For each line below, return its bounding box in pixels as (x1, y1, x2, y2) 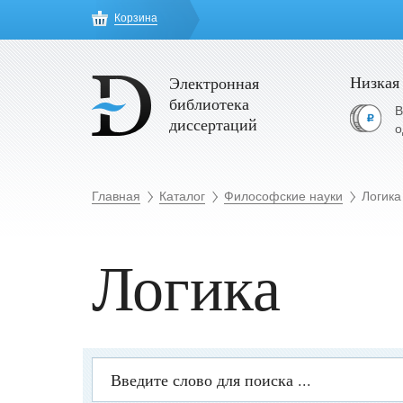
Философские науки (224, 189, 343, 203)
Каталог (159, 189, 205, 203)
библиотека (169, 93, 249, 114)
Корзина (114, 12, 157, 24)
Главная (92, 189, 140, 203)
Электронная (169, 72, 259, 94)
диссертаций (169, 113, 257, 135)
